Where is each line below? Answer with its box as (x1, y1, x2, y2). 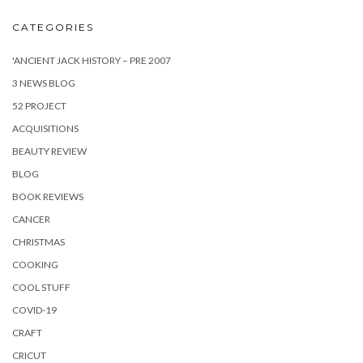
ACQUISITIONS (12, 122, 79, 135)
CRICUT (12, 349, 46, 361)
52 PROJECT (12, 100, 66, 112)
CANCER (12, 213, 50, 225)
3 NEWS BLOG (12, 77, 75, 89)
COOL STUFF (12, 281, 70, 293)
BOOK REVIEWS (12, 190, 83, 203)
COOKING (12, 258, 58, 271)
